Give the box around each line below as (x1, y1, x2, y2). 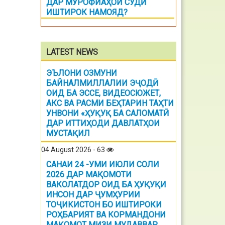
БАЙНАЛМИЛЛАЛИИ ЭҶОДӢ (46, 78, 158, 88)
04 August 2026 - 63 (41, 146, 106, 154)
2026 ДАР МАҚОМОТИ (46, 170, 132, 179)
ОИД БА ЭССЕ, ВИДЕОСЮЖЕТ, (46, 88, 161, 98)
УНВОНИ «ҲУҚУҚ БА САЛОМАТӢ (46, 108, 169, 118)
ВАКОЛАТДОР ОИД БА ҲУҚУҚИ (46, 180, 166, 189)
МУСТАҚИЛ (46, 129, 90, 138)
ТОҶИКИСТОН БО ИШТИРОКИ (46, 200, 162, 209)
